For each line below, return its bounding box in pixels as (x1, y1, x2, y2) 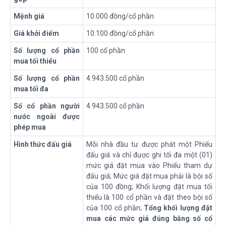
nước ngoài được (14, 112, 80, 121)
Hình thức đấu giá (14, 140, 72, 148)
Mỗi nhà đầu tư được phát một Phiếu (86, 140, 212, 148)
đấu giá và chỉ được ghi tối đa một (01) (86, 150, 212, 159)
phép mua (14, 123, 46, 131)
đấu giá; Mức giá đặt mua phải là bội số (86, 172, 212, 180)
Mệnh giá (14, 12, 44, 20)
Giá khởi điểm (14, 29, 59, 37)
